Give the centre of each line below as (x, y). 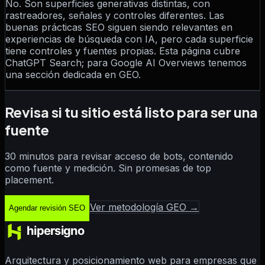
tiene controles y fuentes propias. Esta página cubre (123, 51)
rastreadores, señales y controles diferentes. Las (115, 15)
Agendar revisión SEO (47, 208)
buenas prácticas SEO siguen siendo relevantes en (119, 27)
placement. (29, 180)
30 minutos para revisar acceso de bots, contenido (119, 156)
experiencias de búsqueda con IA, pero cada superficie (129, 39)
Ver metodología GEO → (144, 207)
